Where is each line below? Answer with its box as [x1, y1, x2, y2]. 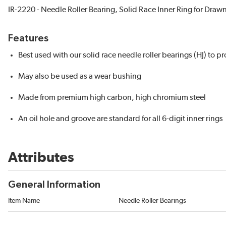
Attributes [8, 151, 74, 165]
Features [8, 33, 48, 43]
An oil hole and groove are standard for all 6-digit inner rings [18, 115, 223, 123]
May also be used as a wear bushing [18, 72, 141, 80]
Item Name [8, 197, 40, 204]
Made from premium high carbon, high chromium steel [18, 93, 206, 101]
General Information [8, 180, 100, 190]
